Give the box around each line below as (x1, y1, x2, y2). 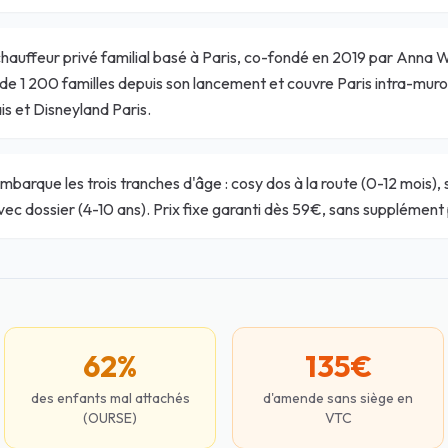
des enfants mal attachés (30, 389, 190, 407)
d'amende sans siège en (263, 389, 413, 407)
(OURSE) (83, 409, 137, 427)
